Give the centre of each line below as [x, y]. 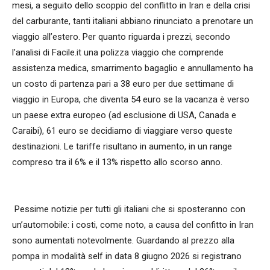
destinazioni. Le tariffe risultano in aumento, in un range [122, 147]
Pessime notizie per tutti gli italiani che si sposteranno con [129, 209]
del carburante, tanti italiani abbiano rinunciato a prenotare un [133, 21]
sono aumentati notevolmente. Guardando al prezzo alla [123, 241]
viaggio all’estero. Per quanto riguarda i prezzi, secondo [121, 37]
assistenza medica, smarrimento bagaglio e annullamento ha [133, 68]
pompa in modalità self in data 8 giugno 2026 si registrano [127, 256]
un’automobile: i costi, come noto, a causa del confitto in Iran [133, 225]
